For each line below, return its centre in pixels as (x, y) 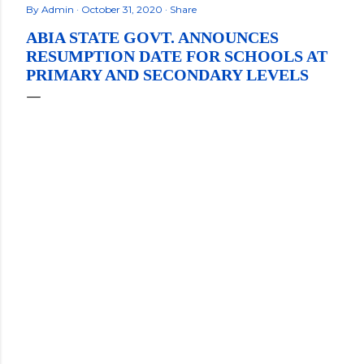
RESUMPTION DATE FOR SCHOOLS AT (177, 56)
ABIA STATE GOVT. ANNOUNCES (152, 37)
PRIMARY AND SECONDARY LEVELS (167, 75)
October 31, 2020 (123, 9)
